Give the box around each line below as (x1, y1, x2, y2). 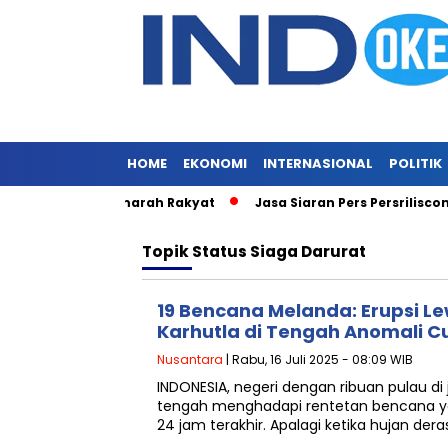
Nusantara (157, 351, 223, 368)
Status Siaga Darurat (192, 241, 366, 262)
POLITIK (389, 154, 442, 173)
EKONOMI (183, 154, 247, 173)
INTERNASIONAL (263, 154, 373, 173)
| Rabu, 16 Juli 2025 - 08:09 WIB (223, 351, 413, 368)
